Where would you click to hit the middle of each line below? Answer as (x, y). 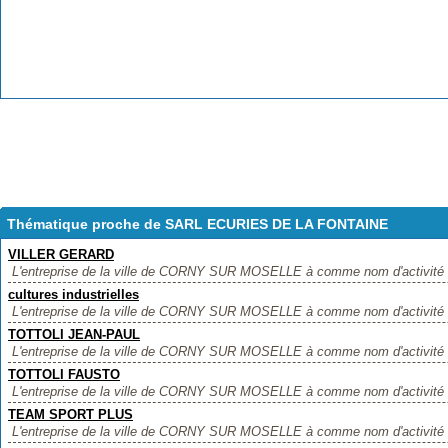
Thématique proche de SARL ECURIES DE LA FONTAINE (197, 224)
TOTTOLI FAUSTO (64, 374)
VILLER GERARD (61, 254)
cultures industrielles (73, 294)
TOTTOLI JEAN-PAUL (74, 334)
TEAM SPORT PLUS (70, 414)
